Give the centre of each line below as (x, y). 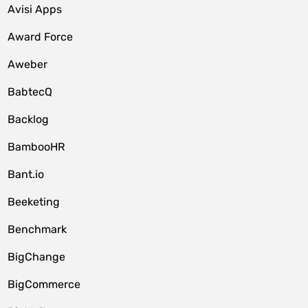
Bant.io (26, 174)
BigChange (37, 257)
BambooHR (36, 147)
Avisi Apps (35, 9)
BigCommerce (44, 284)
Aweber (28, 64)
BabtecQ (30, 92)
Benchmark (37, 229)
